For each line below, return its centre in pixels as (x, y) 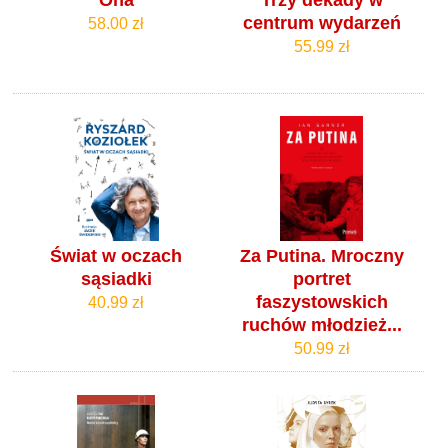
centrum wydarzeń (321, 23)
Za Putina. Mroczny (321, 256)
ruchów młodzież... (321, 325)
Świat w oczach (116, 256)
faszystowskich (321, 302)
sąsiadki (116, 279)
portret (321, 279)
